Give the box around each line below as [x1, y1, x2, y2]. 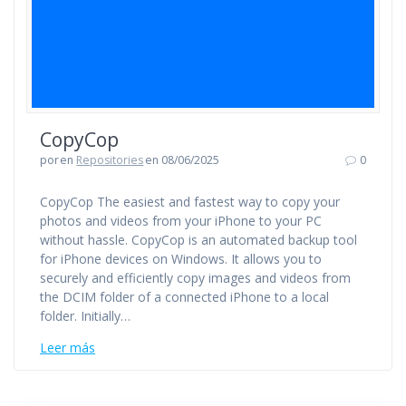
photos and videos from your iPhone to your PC [40, 212, 322, 230]
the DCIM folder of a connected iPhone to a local [40, 288, 329, 306]
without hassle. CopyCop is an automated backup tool [40, 231, 357, 249]
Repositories [76, 152, 144, 169]
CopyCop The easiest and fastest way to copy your [40, 193, 340, 211]
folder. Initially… [40, 307, 130, 325]
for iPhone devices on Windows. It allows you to [40, 250, 322, 268]
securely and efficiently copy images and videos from [40, 269, 351, 287]
